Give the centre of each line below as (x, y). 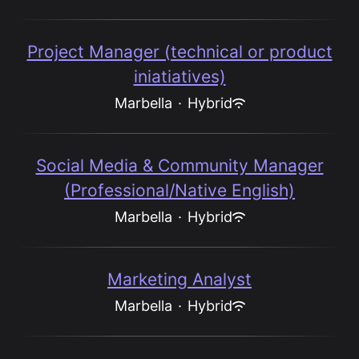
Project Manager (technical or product (179, 52)
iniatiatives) (179, 77)
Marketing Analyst (179, 279)
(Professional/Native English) (179, 190)
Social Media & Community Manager (179, 165)
